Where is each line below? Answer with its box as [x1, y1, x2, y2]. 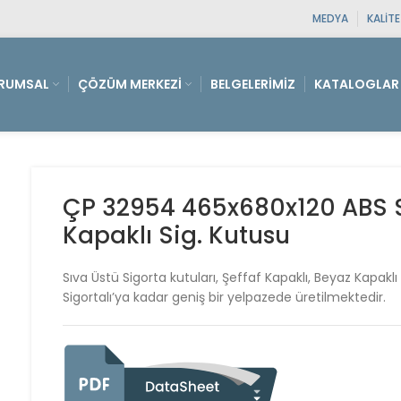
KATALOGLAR [314, 75, 399, 93]
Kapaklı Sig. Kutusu [63, 219, 291, 252]
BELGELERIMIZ [210, 75, 295, 93]
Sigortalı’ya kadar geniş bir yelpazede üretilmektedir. [63, 288, 387, 306]
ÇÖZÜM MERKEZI [78, 75, 182, 93]
